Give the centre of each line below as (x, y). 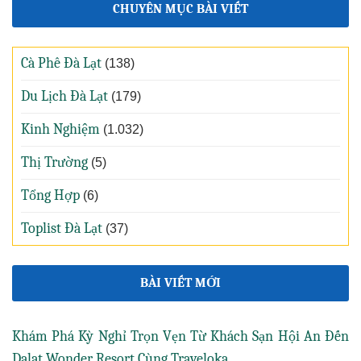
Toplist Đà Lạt (62, 228)
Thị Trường (54, 162)
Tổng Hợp (50, 195)
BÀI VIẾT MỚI (180, 282)
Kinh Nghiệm (60, 129)
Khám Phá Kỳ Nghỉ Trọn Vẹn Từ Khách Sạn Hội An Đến (180, 336)
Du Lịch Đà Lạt (64, 96)
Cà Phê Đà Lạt (61, 63)
